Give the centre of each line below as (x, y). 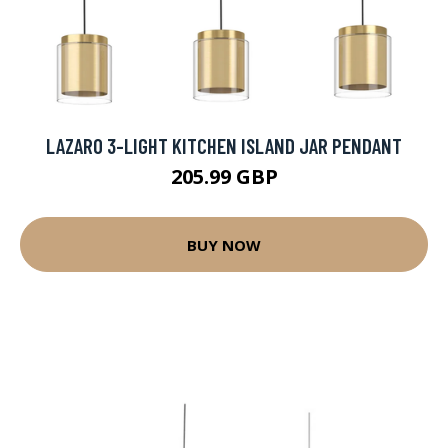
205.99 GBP (224, 176)
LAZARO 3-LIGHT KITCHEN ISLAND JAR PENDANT (224, 145)
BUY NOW (224, 244)
